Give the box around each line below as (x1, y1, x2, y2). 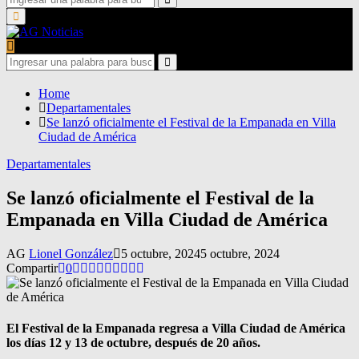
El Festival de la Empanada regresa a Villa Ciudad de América (6, 321, 345, 335)
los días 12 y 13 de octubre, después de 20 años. (6, 335, 260, 349)
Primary (12, 9, 48, 22)
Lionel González (29, 246, 113, 260)
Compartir (6, 260, 58, 275)
